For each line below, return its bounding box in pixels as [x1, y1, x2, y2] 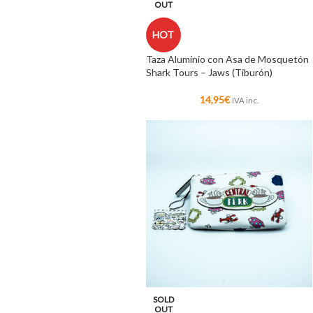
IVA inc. [231, 96, 259, 105]
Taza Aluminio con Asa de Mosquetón [145, 53, 309, 66]
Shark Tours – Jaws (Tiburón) [145, 66, 272, 79]
